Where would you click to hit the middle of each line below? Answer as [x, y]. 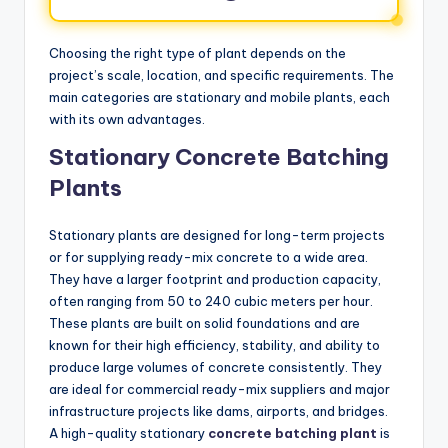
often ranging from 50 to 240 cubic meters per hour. [211, 301]
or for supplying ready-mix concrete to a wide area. [208, 257]
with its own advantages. [127, 119]
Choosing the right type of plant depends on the [197, 53]
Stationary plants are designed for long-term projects [217, 235]
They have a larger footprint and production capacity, [215, 279]
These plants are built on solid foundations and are [204, 323]
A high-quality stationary [127, 433]
